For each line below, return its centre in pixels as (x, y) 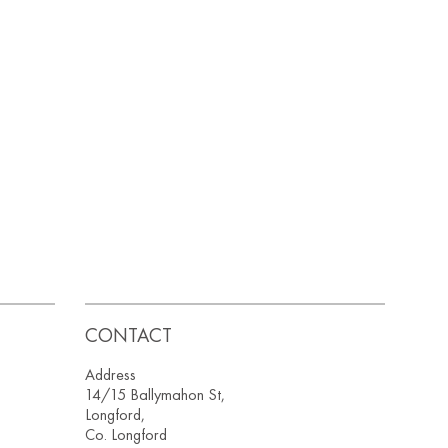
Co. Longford (126, 435)
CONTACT (129, 335)
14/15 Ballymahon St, (155, 395)
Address (111, 375)
